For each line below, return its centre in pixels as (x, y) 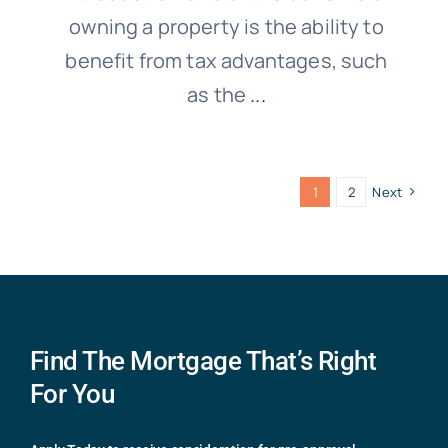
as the (217, 94)
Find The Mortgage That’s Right (203, 361)
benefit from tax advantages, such (226, 60)
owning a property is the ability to (226, 26)
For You (72, 394)
